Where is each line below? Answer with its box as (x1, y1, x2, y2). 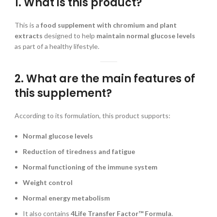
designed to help (43, 31, 96, 40)
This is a (15, 21, 41, 30)
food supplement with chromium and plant (41, 21, 177, 30)
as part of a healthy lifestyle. (15, 42, 99, 51)
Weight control (23, 178, 73, 187)
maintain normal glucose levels (96, 31, 195, 40)
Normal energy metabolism (23, 194, 110, 202)
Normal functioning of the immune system (23, 163, 157, 171)
